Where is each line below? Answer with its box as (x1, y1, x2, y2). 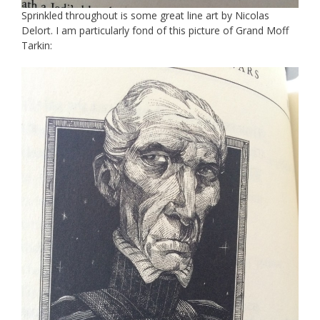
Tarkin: (21, 38, 52, 52)
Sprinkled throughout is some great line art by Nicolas (21, 8, 269, 22)
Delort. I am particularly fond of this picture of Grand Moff (21, 23, 289, 37)
